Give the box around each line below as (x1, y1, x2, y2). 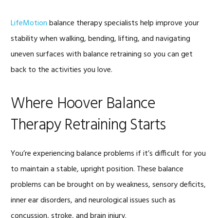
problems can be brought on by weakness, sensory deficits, (11, 179, 206, 191)
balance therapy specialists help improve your (47, 17, 200, 30)
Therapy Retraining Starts (11, 113, 166, 138)
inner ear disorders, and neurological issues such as (11, 194, 176, 207)
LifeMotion (11, 17, 48, 30)
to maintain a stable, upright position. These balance (11, 163, 184, 176)
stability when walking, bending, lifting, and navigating (11, 33, 191, 45)
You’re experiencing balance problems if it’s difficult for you (11, 147, 206, 160)
